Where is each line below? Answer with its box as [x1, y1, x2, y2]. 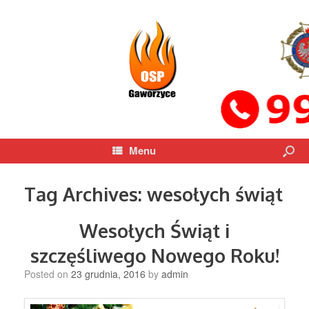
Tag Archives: [24, 182, 147, 206]
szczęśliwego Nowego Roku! [30, 243, 279, 267]
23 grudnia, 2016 [71, 267, 146, 281]
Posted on [30, 267, 71, 281]
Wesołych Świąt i [79, 219, 230, 242]
